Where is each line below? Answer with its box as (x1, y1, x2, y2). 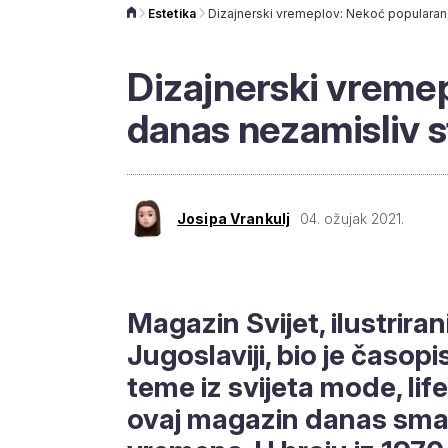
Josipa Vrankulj (177, 209, 291, 227)
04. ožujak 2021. (300, 209, 405, 227)
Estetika (148, 5, 196, 21)
